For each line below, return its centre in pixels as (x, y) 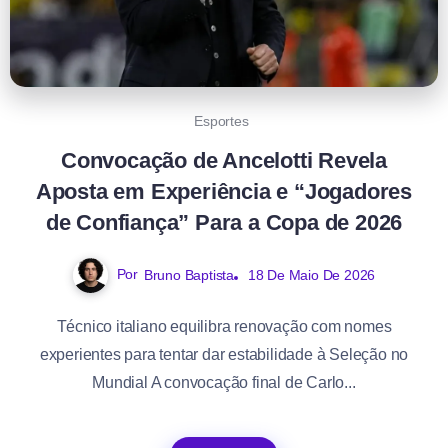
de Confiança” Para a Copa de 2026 (224, 223)
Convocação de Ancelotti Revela (224, 161)
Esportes (221, 121)
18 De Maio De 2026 (311, 275)
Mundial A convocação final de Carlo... (224, 383)
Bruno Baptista (188, 275)
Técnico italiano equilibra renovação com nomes (224, 327)
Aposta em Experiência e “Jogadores (224, 192)
